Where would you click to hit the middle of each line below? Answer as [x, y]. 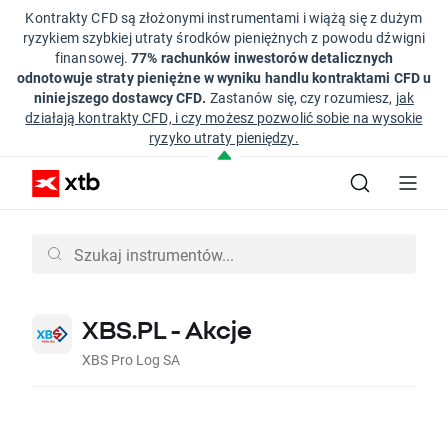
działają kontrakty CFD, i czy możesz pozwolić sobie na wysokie [224, 117]
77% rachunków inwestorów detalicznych [262, 57]
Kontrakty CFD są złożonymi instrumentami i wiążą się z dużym [224, 17]
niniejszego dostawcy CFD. [122, 97]
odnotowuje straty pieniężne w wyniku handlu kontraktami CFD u [224, 77]
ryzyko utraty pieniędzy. [224, 137]
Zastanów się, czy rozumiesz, [302, 97]
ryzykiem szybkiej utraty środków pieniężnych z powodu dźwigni [224, 37]
